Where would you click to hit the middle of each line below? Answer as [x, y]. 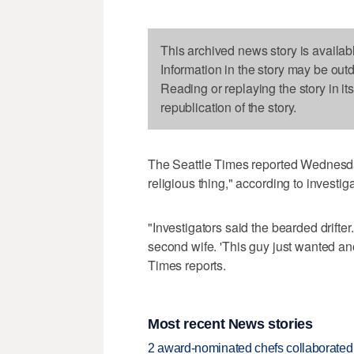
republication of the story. [229, 107]
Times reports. [187, 265]
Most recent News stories [230, 324]
